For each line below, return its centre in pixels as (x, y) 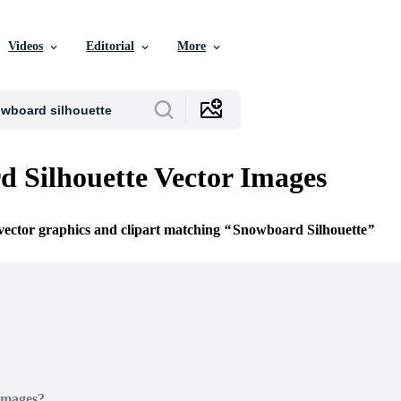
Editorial (111, 46)
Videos (26, 46)
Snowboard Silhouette (300, 230)
